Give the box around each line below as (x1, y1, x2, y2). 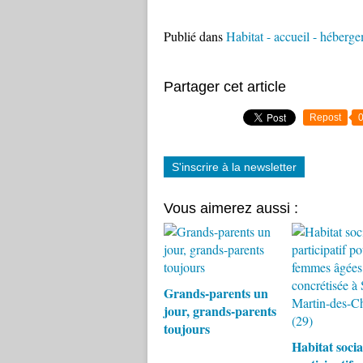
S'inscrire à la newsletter (172, 160, 297, 173)
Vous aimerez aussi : (164, 200, 298, 216)
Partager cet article (164, 79, 286, 95)
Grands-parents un (164, 284, 268, 302)
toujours (164, 319, 210, 338)
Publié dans (164, 28, 223, 45)
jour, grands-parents (164, 301, 276, 320)
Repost (310, 112, 341, 123)
